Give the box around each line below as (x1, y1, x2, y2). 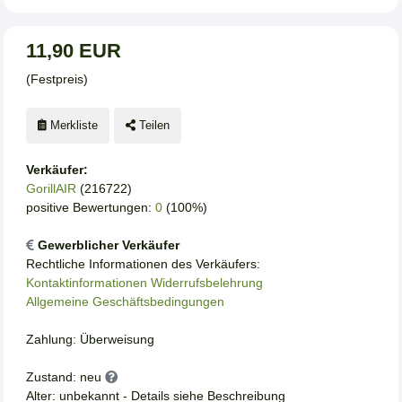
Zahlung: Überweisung (26, 332, 154, 347)
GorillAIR (26, 181, 80, 197)
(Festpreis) (26, 71, 88, 86)
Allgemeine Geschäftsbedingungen (26, 294, 224, 310)
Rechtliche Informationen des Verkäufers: (26, 257, 260, 272)
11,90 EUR (26, 39, 121, 62)
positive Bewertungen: (26, 200, 155, 215)
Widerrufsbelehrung (151, 275, 263, 291)
